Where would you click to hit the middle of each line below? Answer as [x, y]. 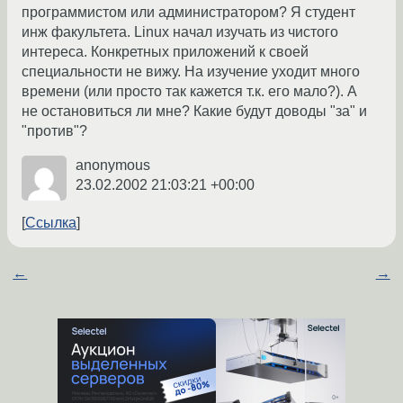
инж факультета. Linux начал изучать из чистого [180, 32]
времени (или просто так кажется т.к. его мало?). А [189, 92]
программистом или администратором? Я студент [188, 13]
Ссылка [51, 223]
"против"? [54, 131]
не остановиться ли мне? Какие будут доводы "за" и [194, 112]
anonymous [113, 166]
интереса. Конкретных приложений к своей [165, 52]
